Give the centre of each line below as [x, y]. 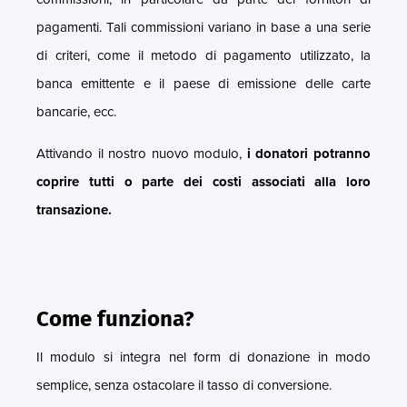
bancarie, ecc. [76, 111]
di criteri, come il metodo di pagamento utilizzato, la [203, 55]
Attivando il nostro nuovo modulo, [142, 153]
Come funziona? [115, 318]
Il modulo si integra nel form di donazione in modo [203, 357]
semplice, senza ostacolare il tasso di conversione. [184, 385]
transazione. [74, 209]
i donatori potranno [309, 153]
